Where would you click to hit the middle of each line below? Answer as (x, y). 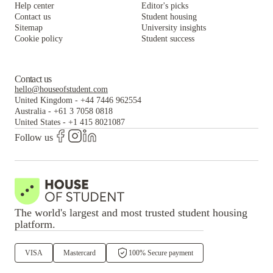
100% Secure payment (161, 253)
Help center (34, 6)
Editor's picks (165, 6)
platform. (35, 224)
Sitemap (29, 28)
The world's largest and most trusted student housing (131, 213)
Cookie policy (39, 39)
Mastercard (80, 253)
